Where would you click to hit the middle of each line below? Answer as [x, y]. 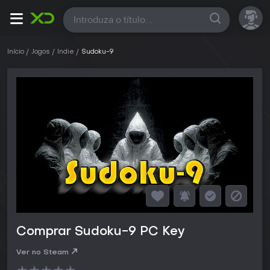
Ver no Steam [42, 253]
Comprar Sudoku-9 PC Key [100, 232]
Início [16, 52]
